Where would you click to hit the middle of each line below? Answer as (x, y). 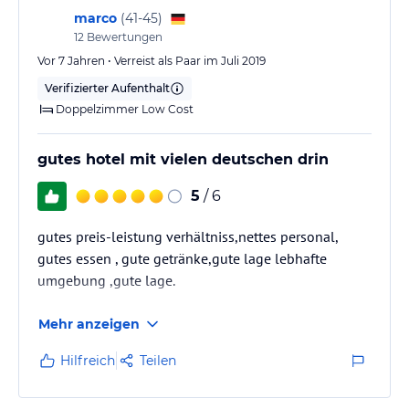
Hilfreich (88, 360)
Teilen (158, 360)
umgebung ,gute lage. (106, 280)
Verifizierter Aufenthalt (107, 88)
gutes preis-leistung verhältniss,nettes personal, (188, 236)
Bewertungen (123, 37)
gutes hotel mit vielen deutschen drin (183, 159)
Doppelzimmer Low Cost (125, 109)
